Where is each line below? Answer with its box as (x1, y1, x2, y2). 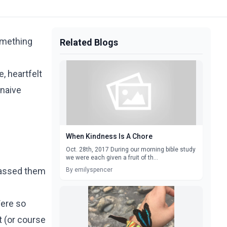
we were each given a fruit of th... (66, 154, 158, 161)
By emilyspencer (66, 166, 112, 173)
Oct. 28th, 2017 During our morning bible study (66, 146, 196, 153)
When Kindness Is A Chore (66, 132, 153, 140)
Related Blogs (60, 37, 118, 48)
